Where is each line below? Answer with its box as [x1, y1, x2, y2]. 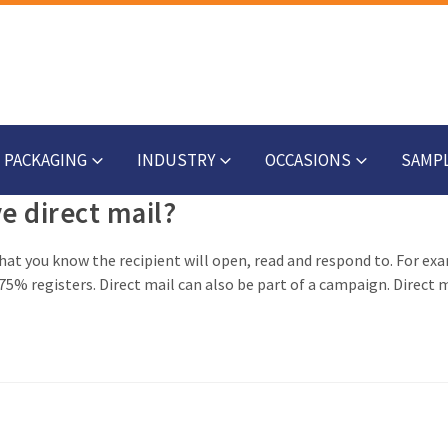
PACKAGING [3, 149, 87, 171]
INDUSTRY [136, 149, 215, 171]
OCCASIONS [264, 149, 351, 171]
